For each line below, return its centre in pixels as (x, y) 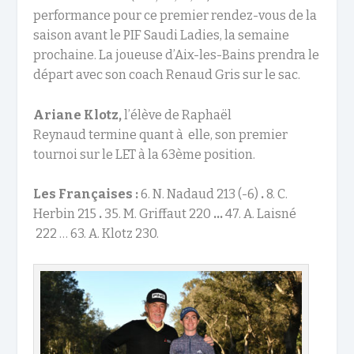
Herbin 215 (66, 214)
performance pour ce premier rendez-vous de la (175, 16)
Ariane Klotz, (79, 115)
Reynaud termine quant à (109, 134)
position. (229, 154)
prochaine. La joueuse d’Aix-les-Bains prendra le (177, 55)
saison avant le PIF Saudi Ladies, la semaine (162, 36)
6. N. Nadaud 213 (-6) (199, 194)
